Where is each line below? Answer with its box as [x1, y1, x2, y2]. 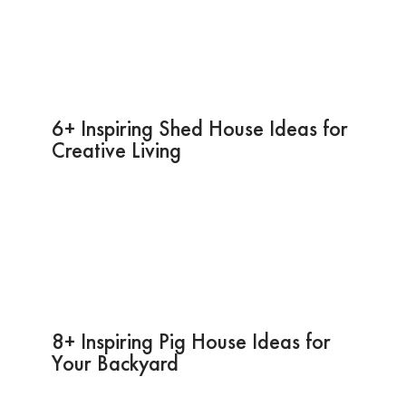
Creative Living [51, 135, 181, 164]
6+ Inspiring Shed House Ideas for [51, 113, 348, 142]
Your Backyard [51, 348, 179, 377]
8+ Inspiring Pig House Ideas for [51, 326, 331, 355]
